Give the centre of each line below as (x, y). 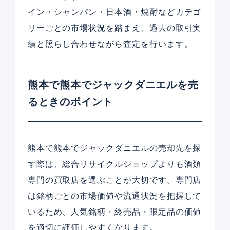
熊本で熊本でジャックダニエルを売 (113, 84)
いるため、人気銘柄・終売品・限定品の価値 (114, 212)
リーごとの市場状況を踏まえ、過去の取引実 (114, 28)
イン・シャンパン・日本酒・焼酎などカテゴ (114, 12)
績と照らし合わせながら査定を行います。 (110, 44)
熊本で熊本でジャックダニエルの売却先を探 (114, 148)
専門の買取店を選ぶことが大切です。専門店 (114, 180)
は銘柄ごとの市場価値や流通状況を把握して (114, 196)
